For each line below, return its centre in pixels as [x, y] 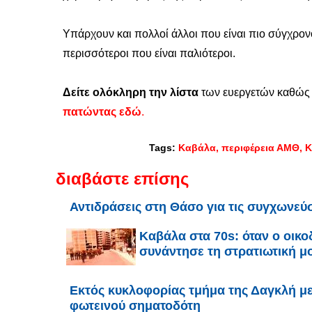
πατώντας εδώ [102, 112]
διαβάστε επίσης [122, 179]
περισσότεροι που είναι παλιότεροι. [149, 54]
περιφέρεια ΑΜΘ [260, 148]
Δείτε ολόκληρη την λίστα [131, 93]
